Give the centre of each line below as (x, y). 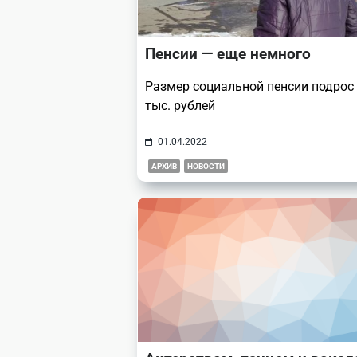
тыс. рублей (180, 106)
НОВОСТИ (206, 167)
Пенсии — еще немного (228, 54)
